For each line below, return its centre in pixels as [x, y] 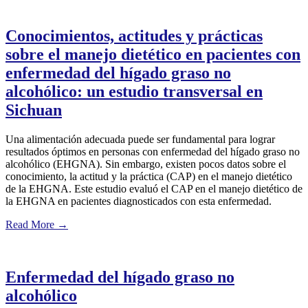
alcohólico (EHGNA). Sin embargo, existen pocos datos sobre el [146, 164]
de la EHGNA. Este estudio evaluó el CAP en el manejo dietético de [154, 188]
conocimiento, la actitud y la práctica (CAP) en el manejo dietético [149, 176]
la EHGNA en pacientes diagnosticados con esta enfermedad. [139, 201]
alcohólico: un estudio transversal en [134, 91]
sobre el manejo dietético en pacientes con [153, 54]
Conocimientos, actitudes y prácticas [134, 35]
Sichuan [34, 110]
